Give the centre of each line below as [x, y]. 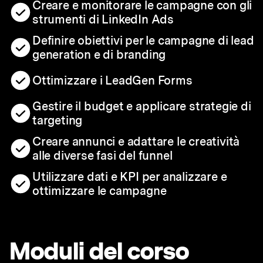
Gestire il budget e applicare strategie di [142, 107]
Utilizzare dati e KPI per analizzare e [130, 177]
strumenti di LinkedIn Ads [103, 20]
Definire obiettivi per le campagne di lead [143, 41]
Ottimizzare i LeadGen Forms [112, 81]
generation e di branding [99, 55]
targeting [58, 121]
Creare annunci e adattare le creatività [136, 142]
